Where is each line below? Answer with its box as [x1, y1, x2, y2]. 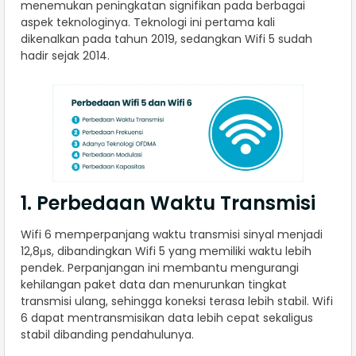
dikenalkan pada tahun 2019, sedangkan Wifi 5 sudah [21, 31, 312, 48]
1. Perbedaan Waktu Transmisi [21, 190, 315, 217]
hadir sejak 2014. [21, 48, 110, 64]
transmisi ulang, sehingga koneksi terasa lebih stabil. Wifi [21, 293, 333, 310]
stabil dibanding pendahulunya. [21, 327, 194, 343]
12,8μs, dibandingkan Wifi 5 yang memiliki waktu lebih [21, 243, 311, 260]
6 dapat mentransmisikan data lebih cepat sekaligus [21, 310, 313, 327]
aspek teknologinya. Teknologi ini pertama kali [21, 14, 275, 31]
